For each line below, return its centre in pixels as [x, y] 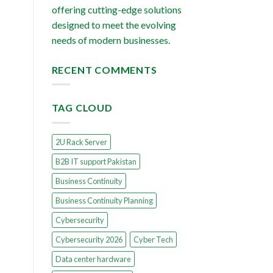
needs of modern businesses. [111, 40]
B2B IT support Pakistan [96, 161]
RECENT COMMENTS [104, 69]
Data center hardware [93, 259]
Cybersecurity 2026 [89, 239]
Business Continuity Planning [104, 200]
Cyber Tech [153, 239]
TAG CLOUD [82, 108]
